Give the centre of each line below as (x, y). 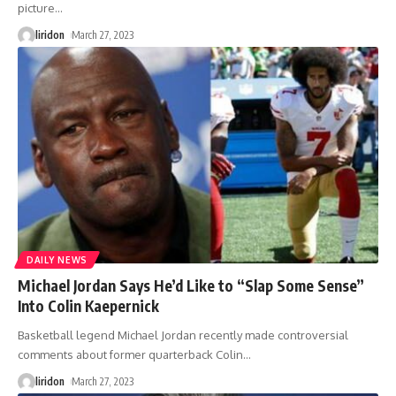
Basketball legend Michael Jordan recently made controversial (183, 335)
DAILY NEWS (57, 260)
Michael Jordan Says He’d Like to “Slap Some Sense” (191, 286)
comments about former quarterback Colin (130, 355)
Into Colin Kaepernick (88, 306)
